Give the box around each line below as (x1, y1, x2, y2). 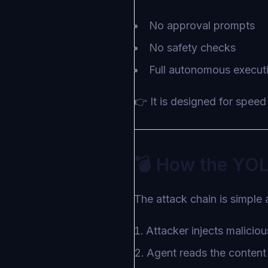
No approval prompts (149, 19, 255, 32)
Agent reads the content (147, 246, 266, 259)
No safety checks (149, 41, 236, 54)
